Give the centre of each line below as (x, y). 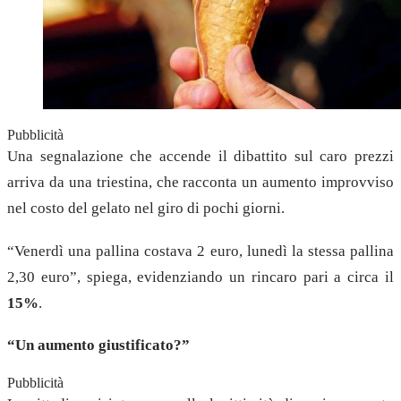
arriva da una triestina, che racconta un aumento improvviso (200, 182)
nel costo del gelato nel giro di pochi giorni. (146, 208)
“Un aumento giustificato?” (98, 346)
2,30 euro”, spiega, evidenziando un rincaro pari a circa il (200, 277)
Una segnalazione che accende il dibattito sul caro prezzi (200, 156)
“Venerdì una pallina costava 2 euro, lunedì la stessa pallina (200, 251)
